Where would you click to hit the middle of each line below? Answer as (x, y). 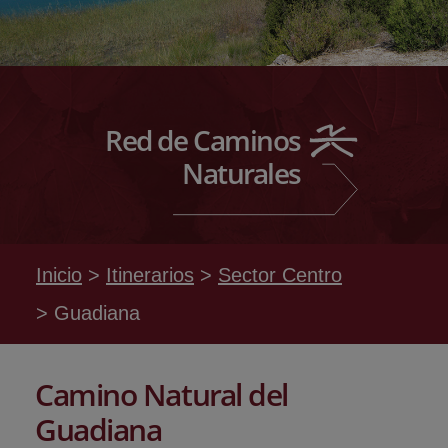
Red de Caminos (203, 140)
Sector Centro (280, 275)
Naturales (241, 173)
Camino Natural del (161, 394)
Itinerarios (150, 275)
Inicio (59, 275)
